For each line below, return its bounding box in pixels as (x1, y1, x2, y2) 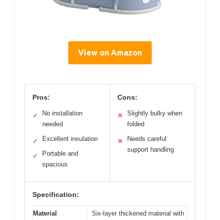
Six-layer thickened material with (92, 210, 184, 218)
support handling (127, 146, 174, 154)
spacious (42, 161, 68, 168)
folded (127, 120, 144, 128)
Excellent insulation (42, 135, 98, 143)
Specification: (32, 191, 79, 199)
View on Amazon (78, 48, 142, 57)
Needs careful (127, 135, 166, 143)
